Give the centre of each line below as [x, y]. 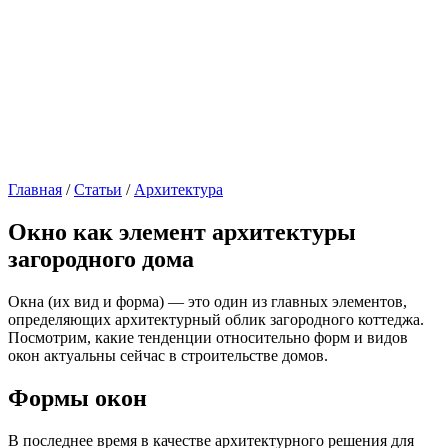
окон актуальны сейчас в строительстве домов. [168, 355]
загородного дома [101, 258]
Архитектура [178, 189]
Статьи [98, 189]
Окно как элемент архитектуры [182, 231]
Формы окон [77, 397]
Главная [35, 189]
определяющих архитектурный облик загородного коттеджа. [216, 319]
